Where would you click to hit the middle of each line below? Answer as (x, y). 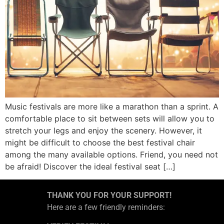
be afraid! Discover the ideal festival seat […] (90, 166)
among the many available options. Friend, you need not (111, 154)
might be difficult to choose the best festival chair (100, 142)
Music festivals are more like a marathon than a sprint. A (112, 106)
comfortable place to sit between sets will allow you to (110, 118)
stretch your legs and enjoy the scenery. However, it (103, 130)
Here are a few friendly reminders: (106, 207)
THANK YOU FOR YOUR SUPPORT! (109, 195)
